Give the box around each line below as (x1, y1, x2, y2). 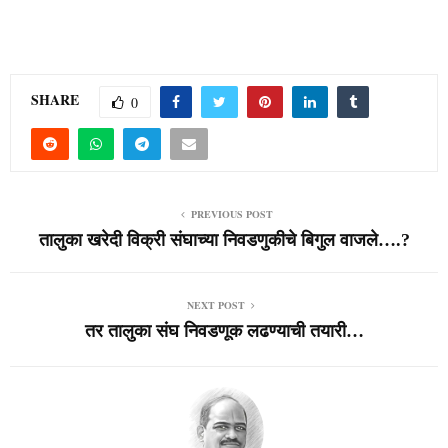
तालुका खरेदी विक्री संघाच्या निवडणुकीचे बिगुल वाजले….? (38, 229, 410, 250)
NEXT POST (187, 297, 245, 312)
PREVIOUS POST (191, 206, 273, 221)
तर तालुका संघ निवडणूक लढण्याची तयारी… (84, 320, 364, 341)
